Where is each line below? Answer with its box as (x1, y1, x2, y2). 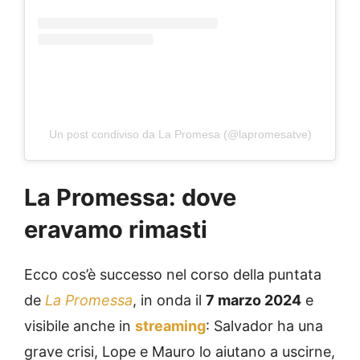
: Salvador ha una (206, 317, 323, 334)
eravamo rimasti (24, 215, 207, 243)
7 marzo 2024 (206, 291, 301, 309)
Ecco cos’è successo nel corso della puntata (24, 265, 321, 283)
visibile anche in (24, 317, 135, 334)
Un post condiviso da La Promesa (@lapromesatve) (48, 127, 312, 141)
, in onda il (133, 291, 206, 309)
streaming (135, 317, 206, 334)
